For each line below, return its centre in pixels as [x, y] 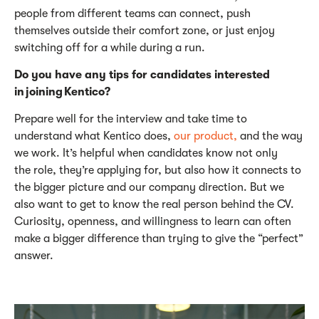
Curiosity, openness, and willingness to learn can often [153, 221]
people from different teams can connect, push [132, 13]
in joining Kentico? [63, 91]
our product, [205, 136]
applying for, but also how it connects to [198, 170]
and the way [270, 136]
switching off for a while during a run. [110, 47]
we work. [38, 153]
